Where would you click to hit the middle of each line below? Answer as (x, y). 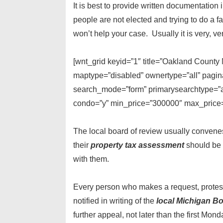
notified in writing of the (115, 201)
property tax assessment (138, 145)
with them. (91, 159)
